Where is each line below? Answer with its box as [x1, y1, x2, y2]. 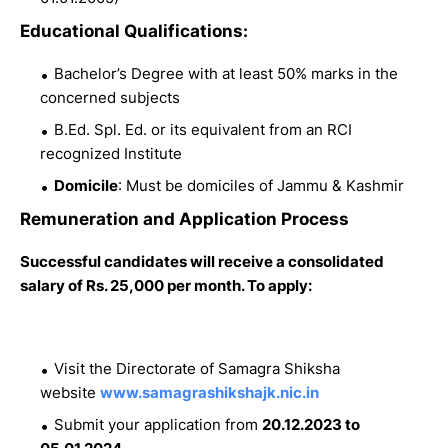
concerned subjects [40, 87, 180, 107]
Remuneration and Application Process [20, 208, 349, 229]
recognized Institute [40, 143, 182, 163]
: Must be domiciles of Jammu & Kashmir [118, 175, 404, 195]
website [40, 382, 100, 402]
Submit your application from [54, 414, 262, 434]
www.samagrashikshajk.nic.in [100, 382, 319, 402]
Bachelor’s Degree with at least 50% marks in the [54, 63, 398, 83]
